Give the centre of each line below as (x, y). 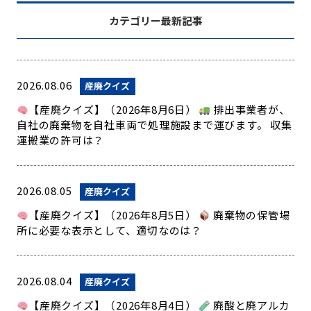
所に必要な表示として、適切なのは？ (109, 230)
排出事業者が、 (250, 109)
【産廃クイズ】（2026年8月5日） (114, 215)
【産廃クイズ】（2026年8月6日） (114, 109)
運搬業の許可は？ (60, 140)
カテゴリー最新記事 (155, 20)
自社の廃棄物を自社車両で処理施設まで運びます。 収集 (154, 125)
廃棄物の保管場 (250, 215)
